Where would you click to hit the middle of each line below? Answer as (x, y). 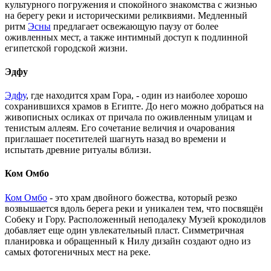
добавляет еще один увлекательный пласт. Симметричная (124, 230)
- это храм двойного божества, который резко (142, 197)
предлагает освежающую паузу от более (135, 26)
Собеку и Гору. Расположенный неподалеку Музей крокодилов (135, 219)
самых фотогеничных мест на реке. (78, 252)
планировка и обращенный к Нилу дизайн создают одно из (128, 241)
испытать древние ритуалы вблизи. (78, 150)
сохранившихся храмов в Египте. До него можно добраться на (134, 106)
